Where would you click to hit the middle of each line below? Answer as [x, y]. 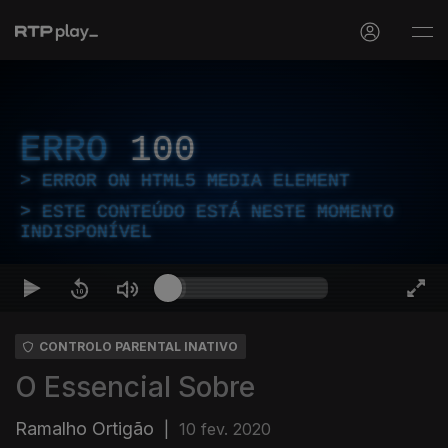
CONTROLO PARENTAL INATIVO [138, 346]
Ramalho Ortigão [84, 428]
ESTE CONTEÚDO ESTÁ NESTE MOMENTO [218, 212]
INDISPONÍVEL [86, 232]
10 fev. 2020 [225, 429]
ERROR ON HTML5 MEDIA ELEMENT [196, 181]
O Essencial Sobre [135, 387]
